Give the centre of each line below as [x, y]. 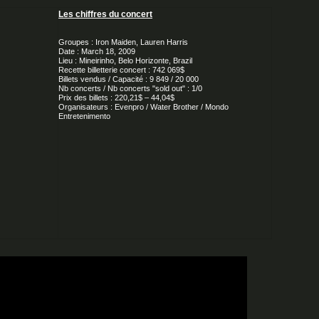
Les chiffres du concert [105, 14]
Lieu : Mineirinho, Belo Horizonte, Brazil [125, 60]
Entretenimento [84, 116]
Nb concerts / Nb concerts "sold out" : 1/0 [130, 88]
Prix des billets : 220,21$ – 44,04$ [116, 97]
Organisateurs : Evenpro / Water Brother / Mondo [143, 106]
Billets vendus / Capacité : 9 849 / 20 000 [129, 79]
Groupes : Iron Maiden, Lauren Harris [123, 42]
